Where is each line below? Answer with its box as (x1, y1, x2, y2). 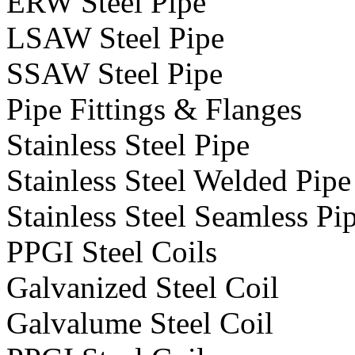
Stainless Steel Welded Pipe (6, 163, 351, 198)
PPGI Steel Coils (6, 235, 217, 269)
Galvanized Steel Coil (6, 270, 279, 305)
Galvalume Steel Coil (6, 306, 273, 341)
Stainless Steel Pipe (6, 128, 250, 162)
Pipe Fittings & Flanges (6, 92, 302, 127)
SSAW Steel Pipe (6, 56, 223, 91)
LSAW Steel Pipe (6, 21, 224, 55)
